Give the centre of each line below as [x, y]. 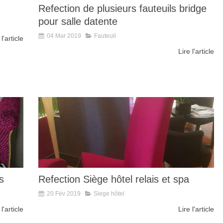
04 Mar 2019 [64, 36]
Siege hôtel [109, 193]
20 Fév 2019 [64, 193]
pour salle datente [78, 22]
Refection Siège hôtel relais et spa [114, 179]
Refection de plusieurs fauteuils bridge [122, 9]
